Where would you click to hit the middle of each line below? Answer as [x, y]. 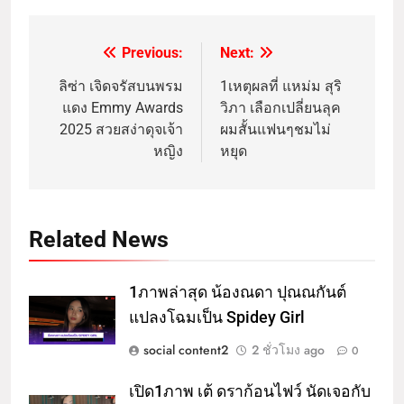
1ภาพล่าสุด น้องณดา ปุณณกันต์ [238, 293]
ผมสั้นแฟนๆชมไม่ [275, 130]
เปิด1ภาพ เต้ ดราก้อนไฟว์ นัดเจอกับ [250, 392]
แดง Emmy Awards [123, 108]
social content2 [186, 350]
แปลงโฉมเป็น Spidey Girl [217, 318]
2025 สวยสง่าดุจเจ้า [121, 130]
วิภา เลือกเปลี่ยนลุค [280, 108]
